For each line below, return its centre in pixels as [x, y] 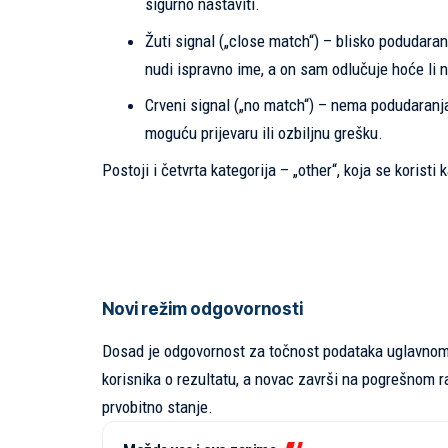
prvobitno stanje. [157, 407]
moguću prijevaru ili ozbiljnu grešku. [263, 133]
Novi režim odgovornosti [202, 308]
